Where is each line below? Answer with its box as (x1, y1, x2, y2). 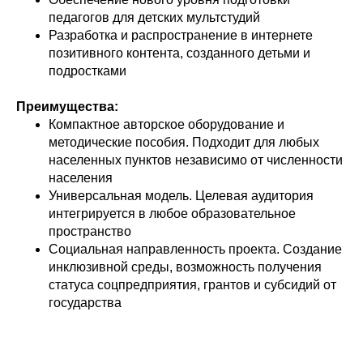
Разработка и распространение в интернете (49, 28, 313, 43)
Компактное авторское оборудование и (49, 117, 284, 132)
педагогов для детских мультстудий (49, 11, 260, 25)
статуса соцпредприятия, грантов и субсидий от (49, 278, 336, 293)
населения (49, 171, 113, 186)
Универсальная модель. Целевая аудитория (49, 189, 314, 203)
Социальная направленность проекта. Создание (49, 242, 342, 257)
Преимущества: (16, 100, 118, 114)
